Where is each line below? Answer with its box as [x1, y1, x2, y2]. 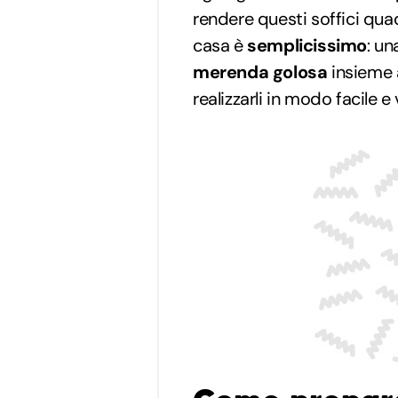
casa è [193, 33, 243, 57]
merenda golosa [193, 60, 328, 84]
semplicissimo [243, 33, 368, 57]
